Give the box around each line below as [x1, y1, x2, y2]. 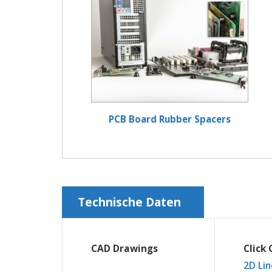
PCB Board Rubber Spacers [109, 113, 231, 126]
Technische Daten [78, 194, 181, 211]
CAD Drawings [91, 242, 158, 256]
